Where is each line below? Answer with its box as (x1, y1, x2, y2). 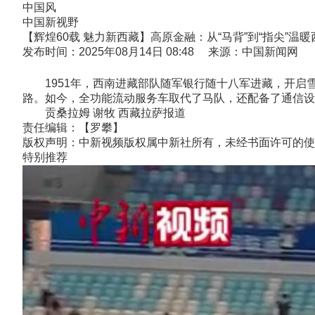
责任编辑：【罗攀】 (22, 122, 124, 134)
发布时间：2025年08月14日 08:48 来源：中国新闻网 (22, 46, 298, 58)
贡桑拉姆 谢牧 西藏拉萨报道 (22, 107, 186, 119)
